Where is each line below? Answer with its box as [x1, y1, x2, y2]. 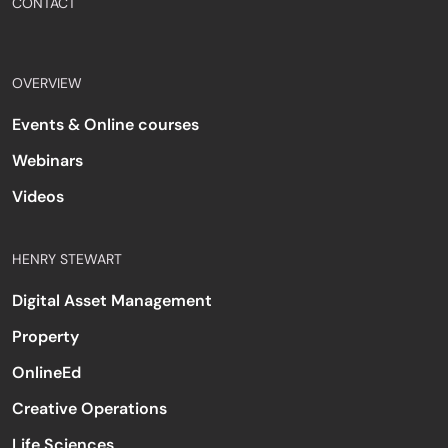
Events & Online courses [12, 114, 199, 135]
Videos [12, 186, 64, 207]
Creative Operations [12, 398, 167, 419]
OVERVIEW [12, 74, 82, 92]
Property [12, 326, 79, 347]
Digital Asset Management [12, 290, 212, 311]
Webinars [12, 150, 83, 171]
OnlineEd [12, 362, 81, 383]
